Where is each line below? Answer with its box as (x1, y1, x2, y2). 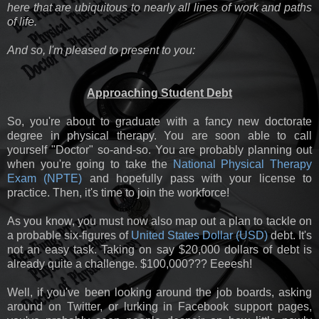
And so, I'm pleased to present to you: (7, 43, 195, 56)
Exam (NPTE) (7, 172, 83, 184)
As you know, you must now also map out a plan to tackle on (7, 214, 312, 227)
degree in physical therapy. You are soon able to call (7, 129, 312, 142)
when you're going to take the (7, 157, 173, 170)
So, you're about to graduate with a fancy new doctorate (7, 115, 312, 127)
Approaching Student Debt (87, 86, 232, 99)
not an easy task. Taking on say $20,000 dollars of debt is (7, 243, 312, 256)
